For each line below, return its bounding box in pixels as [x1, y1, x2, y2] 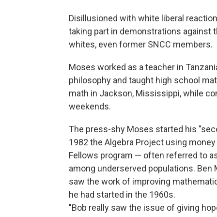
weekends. [69, 101, 111, 112]
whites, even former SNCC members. [69, 39, 213, 50]
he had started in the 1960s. [69, 189, 175, 200]
